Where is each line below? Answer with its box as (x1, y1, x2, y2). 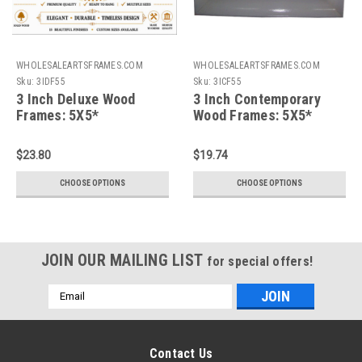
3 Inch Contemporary (193, 90, 321, 107)
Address (48, 301, 91, 315)
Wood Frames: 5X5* (193, 106, 313, 124)
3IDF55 (36, 75, 65, 87)
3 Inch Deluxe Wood (16, 90, 136, 107)
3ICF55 (213, 75, 242, 87)
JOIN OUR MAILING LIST (40, 250, 208, 270)
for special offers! (207, 253, 314, 269)
